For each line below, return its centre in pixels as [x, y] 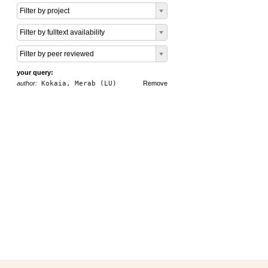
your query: [35, 72]
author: [27, 83]
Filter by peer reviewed [57, 54]
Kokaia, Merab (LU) [77, 83]
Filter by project [45, 11]
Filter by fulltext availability [62, 32]
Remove [155, 83]
